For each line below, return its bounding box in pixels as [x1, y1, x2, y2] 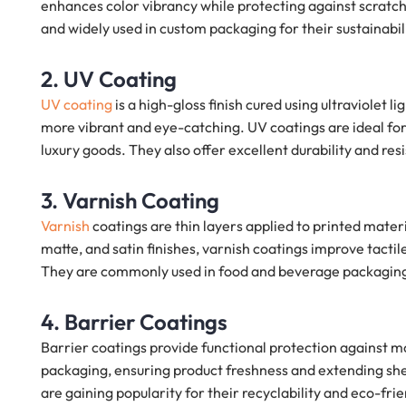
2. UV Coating [41, 65, 177, 93]
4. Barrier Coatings [41, 308, 227, 336]
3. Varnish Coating [41, 187, 219, 215]
